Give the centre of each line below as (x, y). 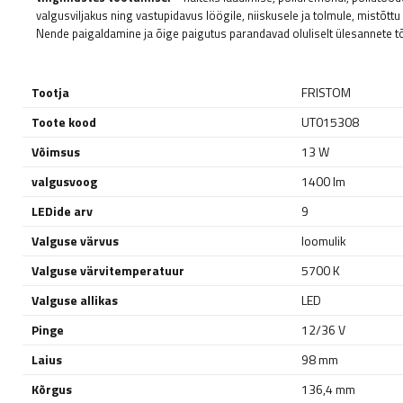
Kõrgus (52, 390)
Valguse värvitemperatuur (108, 271)
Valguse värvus (75, 241)
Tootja (50, 93)
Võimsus (56, 152)
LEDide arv (62, 211)
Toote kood (64, 122)
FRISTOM (326, 93)
